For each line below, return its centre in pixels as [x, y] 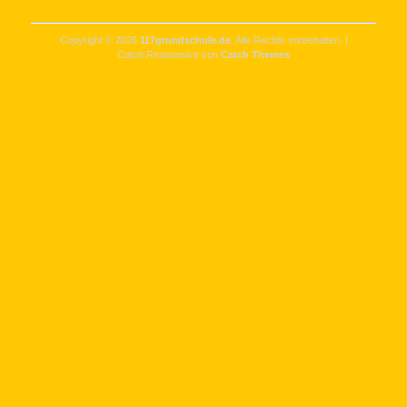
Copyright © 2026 [99, 40]
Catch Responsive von [169, 55]
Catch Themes [255, 55]
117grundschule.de [185, 40]
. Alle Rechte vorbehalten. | [289, 40]
